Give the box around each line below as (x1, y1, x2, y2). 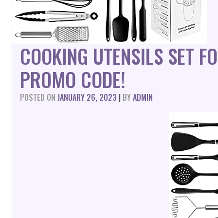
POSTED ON (20, 91, 57, 103)
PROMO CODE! (20, 65, 126, 94)
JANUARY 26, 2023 (57, 91, 117, 103)
